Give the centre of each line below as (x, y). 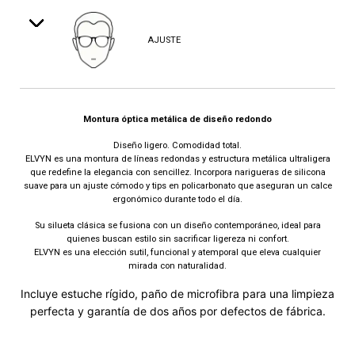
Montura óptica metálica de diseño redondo (177, 120)
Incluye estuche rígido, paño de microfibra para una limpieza (177, 294)
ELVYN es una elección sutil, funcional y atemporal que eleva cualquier (177, 253)
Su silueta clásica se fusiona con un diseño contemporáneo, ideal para (177, 226)
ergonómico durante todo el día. (177, 200)
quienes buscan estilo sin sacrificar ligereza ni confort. (177, 239)
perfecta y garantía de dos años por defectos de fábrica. (177, 311)
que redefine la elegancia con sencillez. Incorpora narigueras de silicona (177, 173)
